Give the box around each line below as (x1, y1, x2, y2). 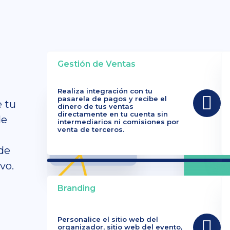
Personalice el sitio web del (57, 215, 158, 223)
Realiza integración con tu (57, 87, 152, 95)
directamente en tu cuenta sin (57, 110, 168, 119)
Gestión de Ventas (57, 59, 136, 69)
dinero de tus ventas (57, 102, 133, 111)
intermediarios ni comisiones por (57, 118, 179, 126)
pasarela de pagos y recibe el (57, 94, 167, 103)
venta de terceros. (57, 125, 128, 134)
